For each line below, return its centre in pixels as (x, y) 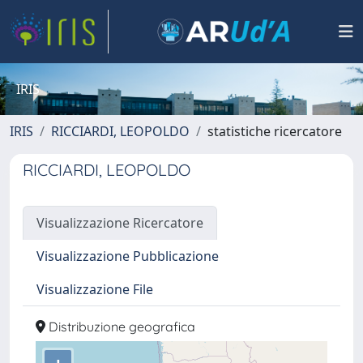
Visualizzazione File (95, 289)
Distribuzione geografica (120, 327)
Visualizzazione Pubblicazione (128, 256)
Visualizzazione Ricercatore (120, 223)
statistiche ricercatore (275, 131)
